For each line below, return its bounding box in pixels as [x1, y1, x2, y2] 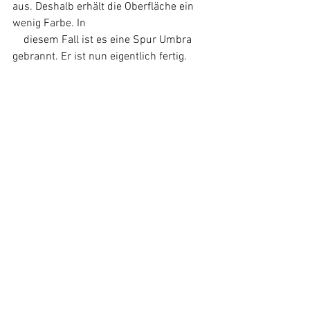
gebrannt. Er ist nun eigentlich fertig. [12, 49, 187, 64]
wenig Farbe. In [12, 16, 89, 30]
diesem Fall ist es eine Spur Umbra [12, 33, 24, 47]
